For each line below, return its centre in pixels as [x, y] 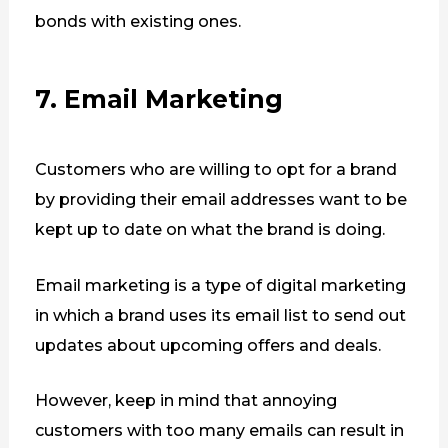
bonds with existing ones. [137, 22]
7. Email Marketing [158, 99]
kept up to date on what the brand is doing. [209, 230]
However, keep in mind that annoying [185, 401]
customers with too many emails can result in [219, 431]
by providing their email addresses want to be [220, 200]
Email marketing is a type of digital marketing [220, 285]
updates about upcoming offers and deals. [207, 345]
